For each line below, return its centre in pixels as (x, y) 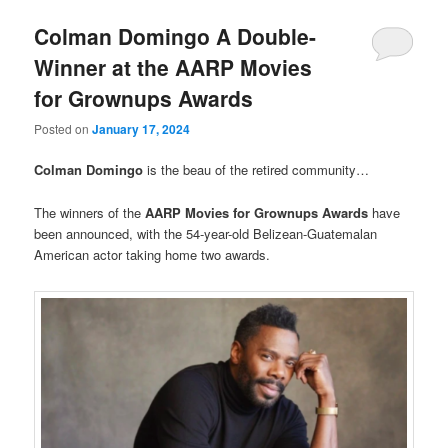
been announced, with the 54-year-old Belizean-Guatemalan (206, 233)
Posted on (63, 129)
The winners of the (90, 212)
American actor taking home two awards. (152, 254)
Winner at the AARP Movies (173, 66)
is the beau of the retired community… (256, 170)
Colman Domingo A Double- (175, 35)
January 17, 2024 (141, 129)
